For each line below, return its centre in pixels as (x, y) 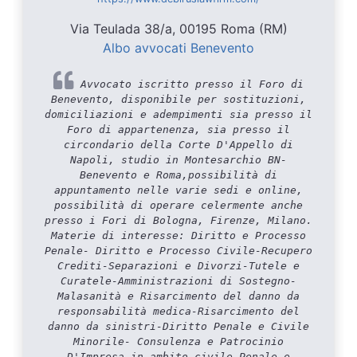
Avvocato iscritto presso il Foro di (189, 84)
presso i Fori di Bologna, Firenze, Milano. (178, 220)
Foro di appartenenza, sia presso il (178, 129)
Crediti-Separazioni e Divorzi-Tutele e (178, 265)
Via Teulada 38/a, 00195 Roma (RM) (178, 28)
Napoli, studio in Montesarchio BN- (178, 159)
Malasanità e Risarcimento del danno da (178, 296)
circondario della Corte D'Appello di (178, 144)
